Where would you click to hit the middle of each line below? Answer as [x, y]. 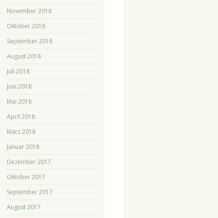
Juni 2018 [19, 86]
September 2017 [29, 192]
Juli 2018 [18, 71]
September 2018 [29, 41]
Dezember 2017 [29, 162]
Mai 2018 [19, 101]
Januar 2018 [23, 146]
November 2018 [29, 11]
